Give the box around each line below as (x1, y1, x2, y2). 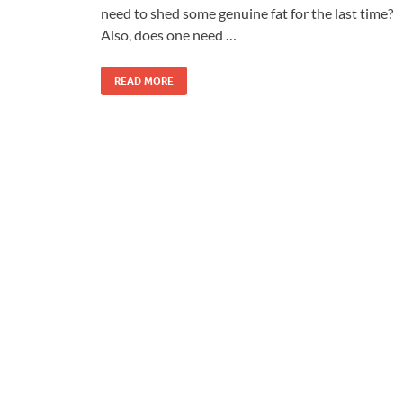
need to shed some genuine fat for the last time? (101, 4, 393, 22)
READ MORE (114, 74, 174, 87)
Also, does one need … (101, 25, 237, 43)
